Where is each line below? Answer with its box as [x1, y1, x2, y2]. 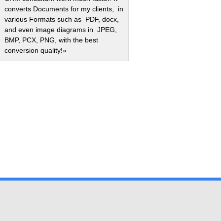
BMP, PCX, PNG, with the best [4, 36, 98, 44]
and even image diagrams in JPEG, [4, 26, 117, 34]
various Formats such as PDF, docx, [4, 15, 119, 23]
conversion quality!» [4, 46, 67, 54]
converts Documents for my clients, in [4, 5, 123, 13]
